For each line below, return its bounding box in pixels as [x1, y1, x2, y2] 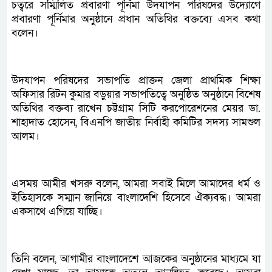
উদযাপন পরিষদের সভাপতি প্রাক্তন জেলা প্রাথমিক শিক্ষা [12, 73, 260, 88]
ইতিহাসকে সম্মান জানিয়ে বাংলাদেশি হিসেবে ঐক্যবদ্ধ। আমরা [12, 191, 260, 205]
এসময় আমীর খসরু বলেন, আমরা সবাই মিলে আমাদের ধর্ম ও [12, 177, 260, 191]
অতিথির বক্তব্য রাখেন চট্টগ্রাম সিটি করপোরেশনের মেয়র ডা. [12, 101, 260, 116]
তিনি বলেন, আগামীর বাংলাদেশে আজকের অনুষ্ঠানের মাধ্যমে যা [12, 252, 260, 267]
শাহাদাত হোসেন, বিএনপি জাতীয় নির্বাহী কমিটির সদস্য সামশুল [12, 115, 260, 130]
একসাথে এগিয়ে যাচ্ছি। [12, 205, 103, 219]
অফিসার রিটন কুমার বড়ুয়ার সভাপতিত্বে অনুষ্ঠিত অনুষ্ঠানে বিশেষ [12, 87, 260, 102]
